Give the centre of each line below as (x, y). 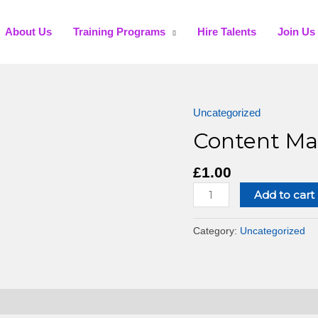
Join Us (296, 32)
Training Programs (119, 32)
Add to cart (284, 195)
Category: (216, 231)
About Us (28, 32)
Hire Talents (226, 32)
